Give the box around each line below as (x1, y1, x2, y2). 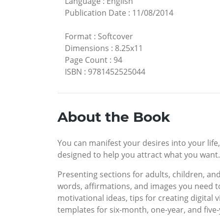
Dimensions (65, 43, 109, 54)
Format (65, 31, 92, 42)
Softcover (98, 31, 133, 42)
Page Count (65, 55, 108, 66)
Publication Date (65, 7, 126, 19)
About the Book (57, 109, 170, 126)
